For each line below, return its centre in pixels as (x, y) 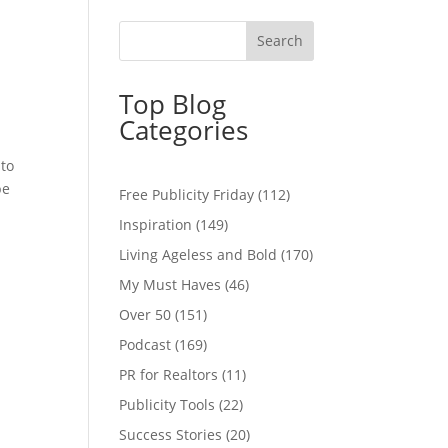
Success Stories (171, 434)
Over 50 (145, 314)
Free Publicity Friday (187, 194)
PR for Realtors (169, 374)
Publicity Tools (167, 404)
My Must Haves (170, 284)
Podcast (145, 344)
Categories (184, 129)
